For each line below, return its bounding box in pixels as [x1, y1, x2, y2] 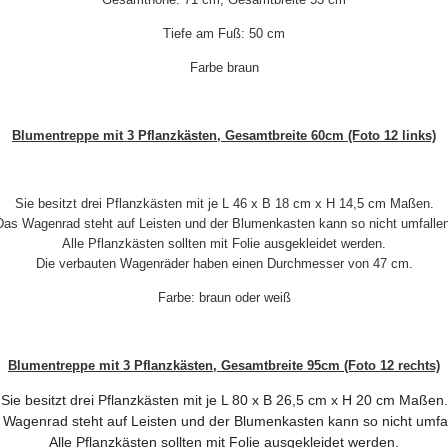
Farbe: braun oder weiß [157, 289, 291, 305]
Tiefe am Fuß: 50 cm [163, 25, 285, 41]
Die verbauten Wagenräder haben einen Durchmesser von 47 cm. [35, 255, 413, 271]
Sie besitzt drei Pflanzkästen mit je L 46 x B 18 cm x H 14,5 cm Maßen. [14, 195, 434, 211]
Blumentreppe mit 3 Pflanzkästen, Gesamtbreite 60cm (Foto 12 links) [12, 127, 436, 143]
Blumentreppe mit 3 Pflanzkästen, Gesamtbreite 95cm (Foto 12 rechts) [8, 357, 440, 373]
